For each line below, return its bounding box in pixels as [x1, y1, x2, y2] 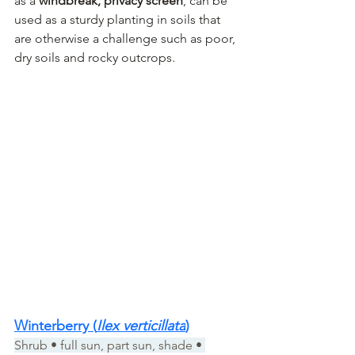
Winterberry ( [14, 316, 97, 334]
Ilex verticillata [97, 316, 185, 334]
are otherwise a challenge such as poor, [14, 30, 239, 46]
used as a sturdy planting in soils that [14, 11, 223, 27]
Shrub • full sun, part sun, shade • [14, 337, 205, 353]
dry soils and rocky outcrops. [14, 49, 175, 65]
